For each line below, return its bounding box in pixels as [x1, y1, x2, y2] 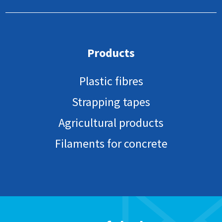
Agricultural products [58, 115, 164, 131]
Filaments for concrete [55, 136, 167, 152]
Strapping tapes [72, 94, 150, 110]
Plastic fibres [79, 73, 143, 89]
